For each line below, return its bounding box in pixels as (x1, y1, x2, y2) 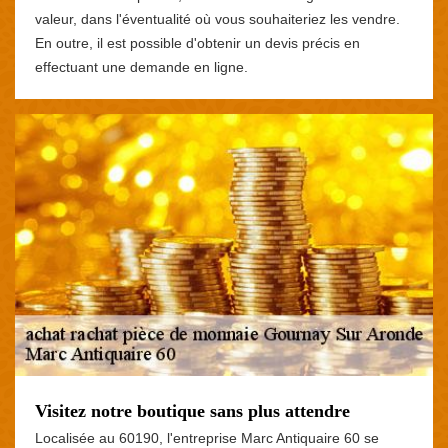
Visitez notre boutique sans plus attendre (35, 400, 350, 421)
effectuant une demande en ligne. (35, 58, 248, 75)
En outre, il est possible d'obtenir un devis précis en (35, 34, 360, 51)
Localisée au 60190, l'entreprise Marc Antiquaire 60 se (35, 429, 379, 446)
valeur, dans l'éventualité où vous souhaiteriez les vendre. (35, 10, 400, 27)
